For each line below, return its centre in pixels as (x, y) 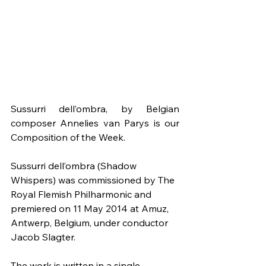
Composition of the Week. (68, 137)
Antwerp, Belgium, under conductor (91, 223)
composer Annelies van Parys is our (95, 123)
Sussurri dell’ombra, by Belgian (95, 109)
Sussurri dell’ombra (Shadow (75, 166)
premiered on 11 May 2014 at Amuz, (91, 209)
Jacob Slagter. (43, 237)
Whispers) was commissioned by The (94, 180)
